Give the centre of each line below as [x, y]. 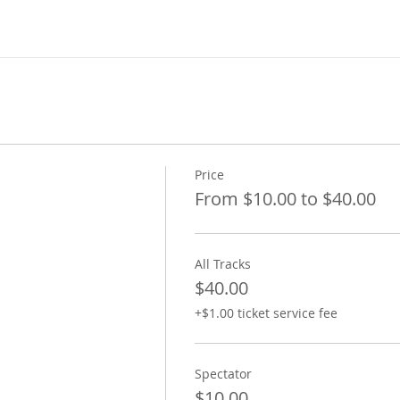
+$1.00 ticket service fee [266, 313]
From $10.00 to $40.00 [285, 199]
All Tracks [222, 264]
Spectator [223, 374]
